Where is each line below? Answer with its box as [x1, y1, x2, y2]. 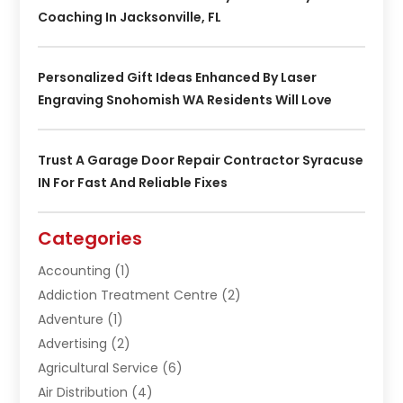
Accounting [38, 262, 112, 281]
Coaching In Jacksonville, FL [38, 8, 222, 27]
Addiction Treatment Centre [38, 286, 219, 305]
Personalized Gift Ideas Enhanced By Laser [38, 68, 318, 87]
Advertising [38, 335, 108, 354]
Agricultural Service [38, 359, 159, 378]
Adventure [38, 310, 104, 329]
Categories [38, 226, 143, 252]
